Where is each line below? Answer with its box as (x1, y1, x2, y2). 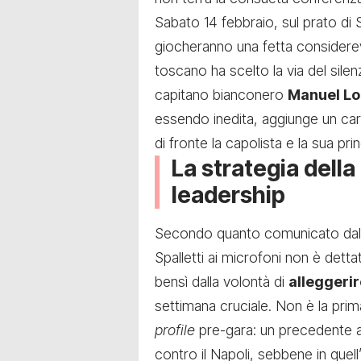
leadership (172, 181, 285, 210)
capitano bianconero (155, 86, 288, 104)
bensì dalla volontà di (155, 273, 288, 291)
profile (155, 322, 195, 339)
